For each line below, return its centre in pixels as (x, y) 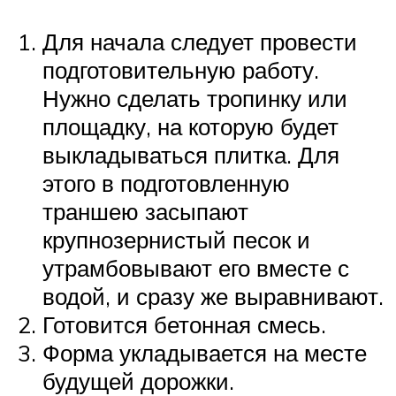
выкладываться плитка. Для (191, 155)
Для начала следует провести (200, 42)
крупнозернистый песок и (176, 240)
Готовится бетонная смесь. (184, 325)
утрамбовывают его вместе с (196, 268)
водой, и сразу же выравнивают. (213, 297)
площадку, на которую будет (190, 127)
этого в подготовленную (166, 183)
